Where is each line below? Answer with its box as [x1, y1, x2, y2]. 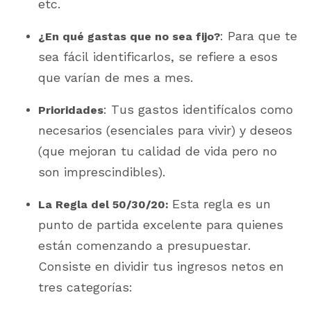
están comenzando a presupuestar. [38, 237, 251, 253]
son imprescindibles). [38, 164, 165, 179]
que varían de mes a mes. [38, 69, 197, 85]
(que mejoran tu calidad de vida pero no [38, 143, 277, 158]
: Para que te [220, 28, 297, 43]
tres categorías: [38, 279, 133, 294]
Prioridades [38, 103, 103, 117]
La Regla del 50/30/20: [38, 197, 172, 211]
